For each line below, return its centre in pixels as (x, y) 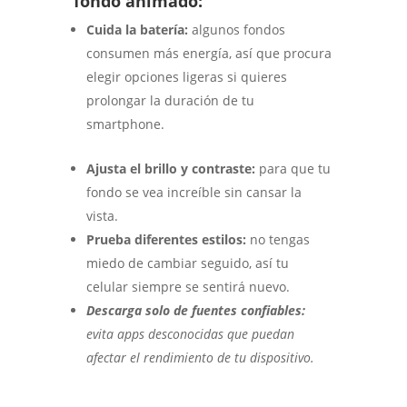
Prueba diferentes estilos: (168, 240)
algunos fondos (238, 30)
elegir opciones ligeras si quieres (186, 77)
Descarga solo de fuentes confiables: (195, 311)
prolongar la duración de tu (170, 101)
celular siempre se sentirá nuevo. (188, 287)
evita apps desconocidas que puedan (190, 334)
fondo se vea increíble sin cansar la (194, 193)
